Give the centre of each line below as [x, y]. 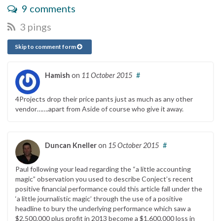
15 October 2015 [133, 145]
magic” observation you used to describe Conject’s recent [104, 179]
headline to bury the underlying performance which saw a [103, 208]
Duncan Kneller [71, 145]
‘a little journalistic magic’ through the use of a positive [99, 198]
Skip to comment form [46, 46]
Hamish [57, 75]
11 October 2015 [107, 75]
